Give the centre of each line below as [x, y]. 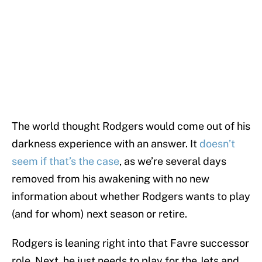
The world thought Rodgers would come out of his [131, 126]
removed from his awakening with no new [111, 179]
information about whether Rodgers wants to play [131, 196]
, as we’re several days [173, 161]
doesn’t [217, 144]
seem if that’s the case [65, 161]
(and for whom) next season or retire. [99, 214]
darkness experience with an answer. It [106, 144]
